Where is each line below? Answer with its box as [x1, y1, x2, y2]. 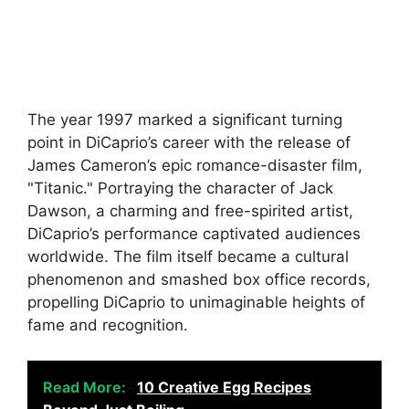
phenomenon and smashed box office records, [27, 270, 371, 289]
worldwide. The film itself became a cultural [27, 247, 349, 267]
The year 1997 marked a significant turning [27, 110, 342, 130]
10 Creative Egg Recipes [137, 377, 311, 396]
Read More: [43, 377, 130, 396]
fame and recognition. [27, 316, 188, 335]
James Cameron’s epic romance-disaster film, [27, 156, 362, 175]
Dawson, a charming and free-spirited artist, [27, 202, 353, 221]
